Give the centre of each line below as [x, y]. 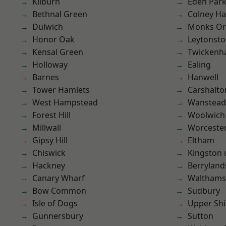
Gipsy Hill [50, 140]
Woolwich [206, 115]
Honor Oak [53, 39]
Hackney [49, 165]
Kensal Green [58, 52]
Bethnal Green [60, 14]
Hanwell [203, 77]
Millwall [47, 128]
